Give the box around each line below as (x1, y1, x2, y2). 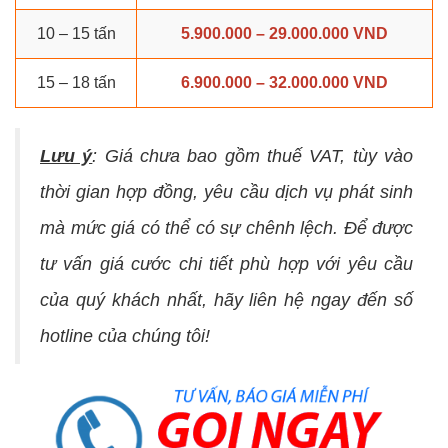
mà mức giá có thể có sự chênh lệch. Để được (40, 218, 413, 239)
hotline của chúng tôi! (40, 326, 210, 347)
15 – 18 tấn (36, 74, 116, 92)
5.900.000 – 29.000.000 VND (181, 25, 388, 43)
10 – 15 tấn (36, 25, 116, 43)
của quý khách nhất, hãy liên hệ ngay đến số (40, 290, 413, 311)
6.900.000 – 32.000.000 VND (181, 74, 388, 92)
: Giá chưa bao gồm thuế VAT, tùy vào (92, 146, 414, 167)
